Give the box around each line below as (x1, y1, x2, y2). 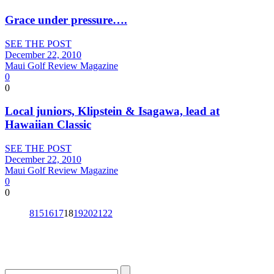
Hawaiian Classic (5, 118, 91, 131)
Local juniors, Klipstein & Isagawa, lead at (5, 105, 220, 118)
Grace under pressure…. (5, 13, 127, 26)
